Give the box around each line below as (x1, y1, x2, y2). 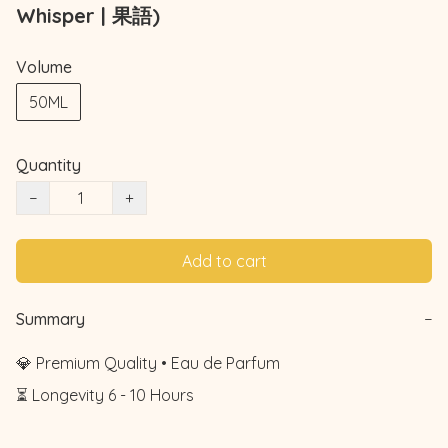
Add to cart (181, 250, 267, 271)
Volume (16, 56, 72, 77)
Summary (16, 308, 85, 329)
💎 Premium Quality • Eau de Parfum (16, 352, 280, 373)
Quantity (16, 154, 81, 175)
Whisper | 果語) (16, 2, 160, 28)
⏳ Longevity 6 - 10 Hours (16, 384, 194, 405)
